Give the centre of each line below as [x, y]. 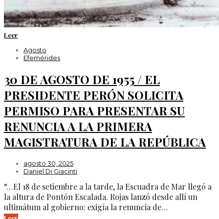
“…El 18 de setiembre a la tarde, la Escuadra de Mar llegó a [108, 186]
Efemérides [42, 58]
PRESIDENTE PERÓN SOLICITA [94, 95]
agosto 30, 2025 [48, 163]
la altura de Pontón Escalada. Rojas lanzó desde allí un [101, 197]
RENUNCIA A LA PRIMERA [78, 126]
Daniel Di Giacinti [50, 171]
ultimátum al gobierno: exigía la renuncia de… [86, 207]
